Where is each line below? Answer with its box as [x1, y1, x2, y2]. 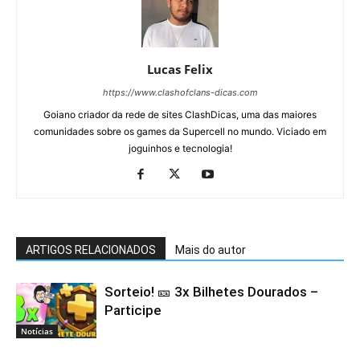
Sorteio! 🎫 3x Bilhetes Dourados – [104, 283, 318, 300]
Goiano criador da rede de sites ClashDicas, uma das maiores [43, 108, 317, 121]
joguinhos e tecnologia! [128, 141, 232, 154]
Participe [104, 301, 162, 318]
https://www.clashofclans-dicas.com [102, 86, 258, 98]
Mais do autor [175, 243, 246, 256]
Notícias [21, 325, 53, 337]
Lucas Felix [147, 60, 213, 77]
